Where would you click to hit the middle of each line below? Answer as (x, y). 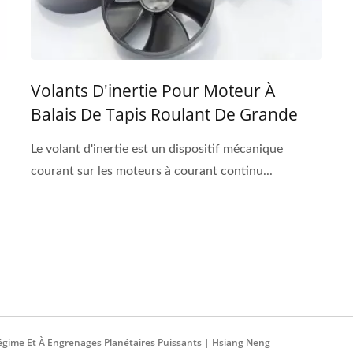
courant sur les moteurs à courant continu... (152, 171)
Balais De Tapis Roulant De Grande (164, 114)
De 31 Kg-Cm (80, 161)
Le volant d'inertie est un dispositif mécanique (157, 149)
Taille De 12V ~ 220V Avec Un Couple (170, 137)
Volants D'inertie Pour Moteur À (153, 90)
